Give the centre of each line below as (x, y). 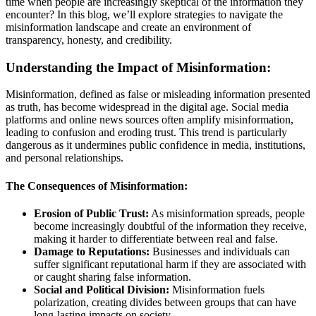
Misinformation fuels (217, 289)
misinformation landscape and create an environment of (128, 27)
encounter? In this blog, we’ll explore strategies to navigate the (144, 14)
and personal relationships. (65, 158)
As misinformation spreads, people (227, 213)
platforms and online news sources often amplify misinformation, (150, 120)
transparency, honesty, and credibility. (89, 39)
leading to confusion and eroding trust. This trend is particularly (146, 133)
